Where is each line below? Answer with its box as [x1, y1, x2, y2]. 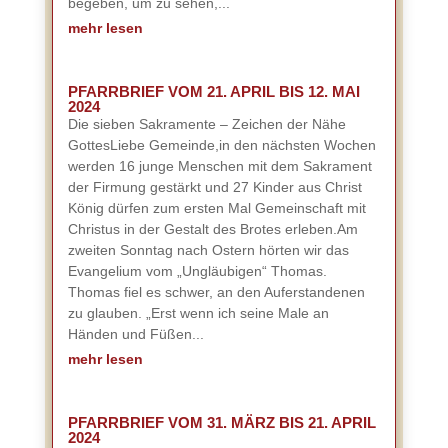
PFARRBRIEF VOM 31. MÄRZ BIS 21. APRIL [67, 414, 376, 431]
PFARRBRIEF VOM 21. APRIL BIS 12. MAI [67, 83, 360, 100]
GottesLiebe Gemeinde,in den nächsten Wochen [67, 137, 376, 153]
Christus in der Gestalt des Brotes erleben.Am [67, 221, 358, 237]
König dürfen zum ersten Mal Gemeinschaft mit [67, 200, 366, 216]
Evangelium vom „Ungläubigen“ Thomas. [67, 263, 327, 279]
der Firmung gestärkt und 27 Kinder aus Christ [67, 179, 362, 195]
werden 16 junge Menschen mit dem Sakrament [67, 158, 372, 174]
